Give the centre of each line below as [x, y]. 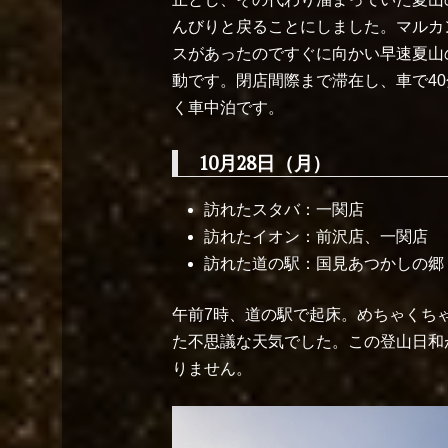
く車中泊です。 [228, 107]
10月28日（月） [265, 162]
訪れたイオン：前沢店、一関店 [316, 236]
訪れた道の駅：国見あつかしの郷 [324, 263]
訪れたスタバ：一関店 [284, 209]
